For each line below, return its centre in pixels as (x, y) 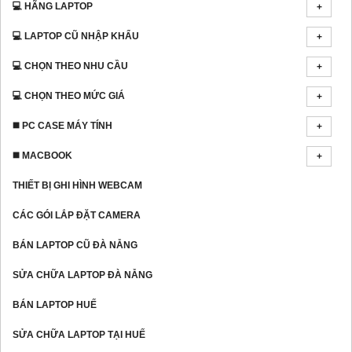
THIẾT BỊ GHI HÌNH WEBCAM (77, 186)
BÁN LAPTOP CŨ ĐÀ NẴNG (75, 246)
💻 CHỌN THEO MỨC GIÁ (69, 96)
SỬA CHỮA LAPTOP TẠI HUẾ (79, 335)
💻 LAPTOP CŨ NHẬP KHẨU (76, 37)
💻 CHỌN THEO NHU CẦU (70, 66)
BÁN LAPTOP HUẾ (55, 305)
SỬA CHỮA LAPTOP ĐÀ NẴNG (82, 275)
